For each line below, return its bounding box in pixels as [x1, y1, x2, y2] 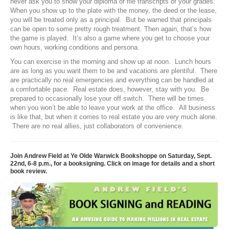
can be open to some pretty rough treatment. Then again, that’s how [10, 25, 211, 33]
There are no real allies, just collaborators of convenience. [10, 122, 184, 130]
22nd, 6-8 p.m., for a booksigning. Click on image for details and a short [10, 160, 215, 168]
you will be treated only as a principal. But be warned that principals [10, 16, 212, 24]
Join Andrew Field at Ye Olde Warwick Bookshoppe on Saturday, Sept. [10, 152, 212, 160]
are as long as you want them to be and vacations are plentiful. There [10, 67, 217, 75]
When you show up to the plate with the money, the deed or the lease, [10, 7, 217, 15]
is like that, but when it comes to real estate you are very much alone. [10, 113, 217, 121]
